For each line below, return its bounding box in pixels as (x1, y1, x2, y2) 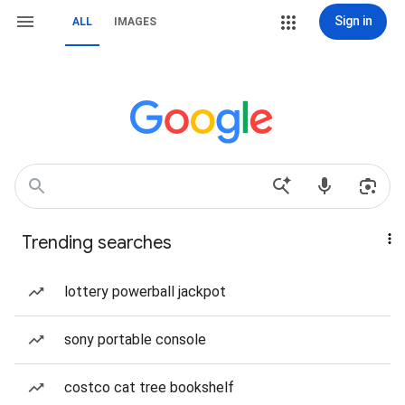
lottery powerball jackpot (64, 283, 226, 300)
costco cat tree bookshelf (64, 379, 234, 396)
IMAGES (114, 15, 156, 28)
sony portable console (64, 331, 206, 348)
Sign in (334, 14, 372, 28)
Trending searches (22, 231, 172, 254)
